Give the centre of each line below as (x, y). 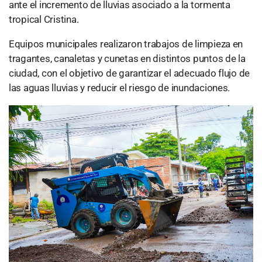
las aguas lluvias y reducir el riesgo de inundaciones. (120, 88)
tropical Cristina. (44, 20)
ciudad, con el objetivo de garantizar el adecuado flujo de (130, 73)
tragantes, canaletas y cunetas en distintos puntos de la (127, 59)
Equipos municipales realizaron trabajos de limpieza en (126, 44)
